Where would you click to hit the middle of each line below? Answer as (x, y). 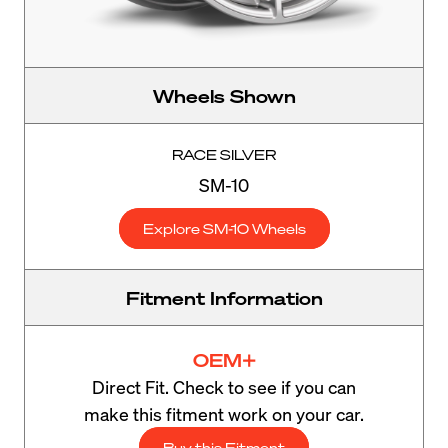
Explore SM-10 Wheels (224, 227)
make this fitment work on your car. (224, 413)
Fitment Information (224, 297)
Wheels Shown (224, 95)
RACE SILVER (224, 153)
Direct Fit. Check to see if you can (224, 386)
